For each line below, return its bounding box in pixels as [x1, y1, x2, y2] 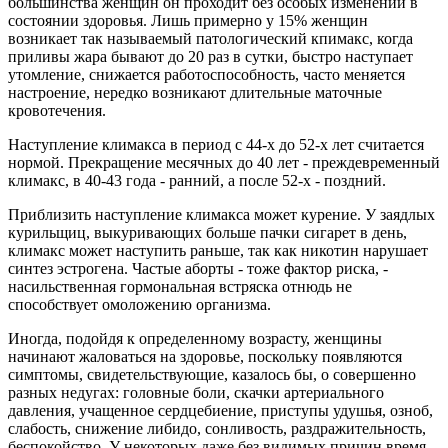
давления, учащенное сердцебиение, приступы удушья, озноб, [8, 401, 433, 419]
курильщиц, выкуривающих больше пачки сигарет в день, [8, 223, 407, 241]
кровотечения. [8, 101, 106, 119]
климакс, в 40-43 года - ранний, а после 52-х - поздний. [8, 171, 386, 189]
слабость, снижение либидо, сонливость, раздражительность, [8, 419, 426, 437]
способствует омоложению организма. [8, 295, 271, 313]
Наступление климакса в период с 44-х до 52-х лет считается [8, 135, 424, 153]
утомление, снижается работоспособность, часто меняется [8, 65, 405, 83]
